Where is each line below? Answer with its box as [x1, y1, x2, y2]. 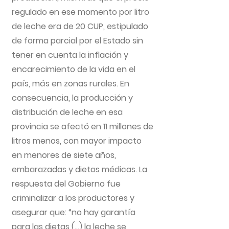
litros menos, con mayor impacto [12, 135, 142, 147]
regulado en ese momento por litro [12, 6, 149, 18]
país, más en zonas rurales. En [12, 78, 129, 89]
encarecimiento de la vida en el [12, 63, 135, 75]
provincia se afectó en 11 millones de [12, 121, 153, 132]
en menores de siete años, [12, 149, 116, 161]
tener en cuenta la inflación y [12, 49, 128, 61]
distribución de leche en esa [12, 106, 123, 118]
